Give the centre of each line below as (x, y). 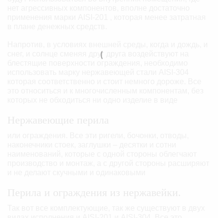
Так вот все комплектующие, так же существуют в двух (106, 208)
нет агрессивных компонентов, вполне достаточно (99, 8)
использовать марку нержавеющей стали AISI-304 (98, 73)
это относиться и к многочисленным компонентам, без (105, 91)
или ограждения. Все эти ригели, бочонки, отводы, (98, 136)
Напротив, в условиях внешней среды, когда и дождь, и (108, 45)
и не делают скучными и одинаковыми (76, 173)
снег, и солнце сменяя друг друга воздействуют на (98, 54)
